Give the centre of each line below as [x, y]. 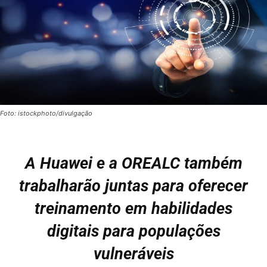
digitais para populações [133, 231]
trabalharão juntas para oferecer [133, 186]
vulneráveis [133, 254]
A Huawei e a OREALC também [133, 163]
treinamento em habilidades [133, 208]
